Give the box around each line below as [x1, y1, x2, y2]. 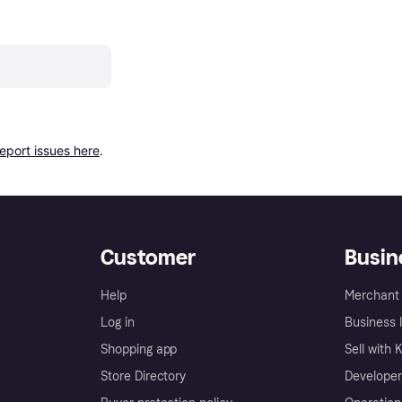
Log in [100, 315, 135, 330]
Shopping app [100, 342, 178, 357]
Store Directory [100, 369, 187, 384]
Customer [100, 244, 196, 270]
